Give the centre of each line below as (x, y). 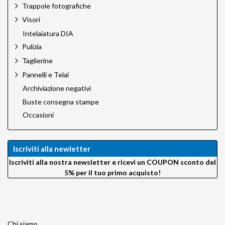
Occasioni (38, 115)
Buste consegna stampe (61, 101)
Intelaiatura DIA (48, 33)
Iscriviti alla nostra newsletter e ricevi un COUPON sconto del (113, 162)
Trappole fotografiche (57, 6)
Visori (31, 20)
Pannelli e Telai (45, 74)
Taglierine (37, 60)
